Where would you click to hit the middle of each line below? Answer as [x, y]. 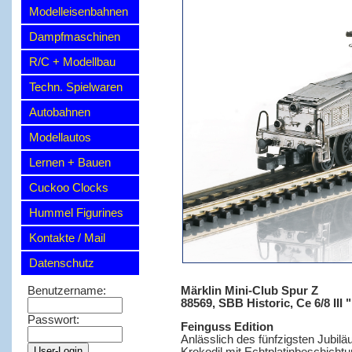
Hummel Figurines [76, 213]
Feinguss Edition [227, 327]
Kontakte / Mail [67, 238]
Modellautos [60, 137]
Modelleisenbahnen [79, 12]
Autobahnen [60, 112]
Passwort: [55, 320]
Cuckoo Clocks [69, 188]
